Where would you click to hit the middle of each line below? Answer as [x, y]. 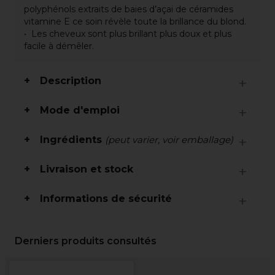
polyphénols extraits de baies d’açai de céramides [129, 9]
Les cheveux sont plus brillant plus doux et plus [131, 34]
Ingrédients [72, 140]
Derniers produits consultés [86, 241]
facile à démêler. [59, 46]
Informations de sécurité [106, 199]
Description [71, 81]
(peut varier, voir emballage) [169, 140]
